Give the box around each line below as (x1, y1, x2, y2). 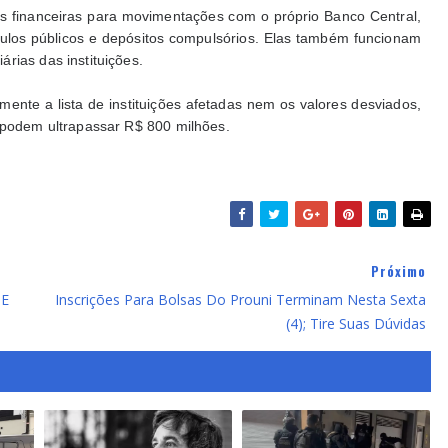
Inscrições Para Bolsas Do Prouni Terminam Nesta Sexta (55, 289, 426, 309)
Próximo (371, 260, 426, 281)
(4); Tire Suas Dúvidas (286, 313, 426, 333)
